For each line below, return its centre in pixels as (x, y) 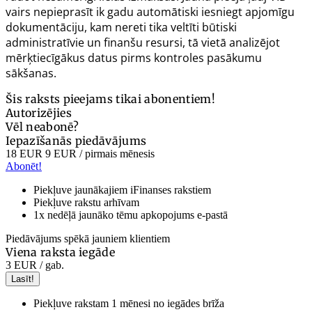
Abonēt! (24, 166)
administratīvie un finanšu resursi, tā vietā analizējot (143, 43)
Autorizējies (39, 113)
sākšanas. (31, 73)
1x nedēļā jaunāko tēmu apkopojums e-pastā (131, 215)
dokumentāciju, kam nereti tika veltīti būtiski (121, 28)
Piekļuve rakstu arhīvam (86, 203)
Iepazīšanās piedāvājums (76, 141)
